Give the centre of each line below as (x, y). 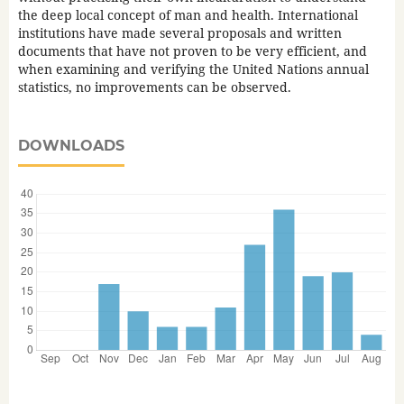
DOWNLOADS (71, 146)
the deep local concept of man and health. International (188, 15)
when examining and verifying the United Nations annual (193, 69)
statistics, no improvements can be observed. (154, 87)
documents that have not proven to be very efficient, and (192, 51)
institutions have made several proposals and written (179, 33)
